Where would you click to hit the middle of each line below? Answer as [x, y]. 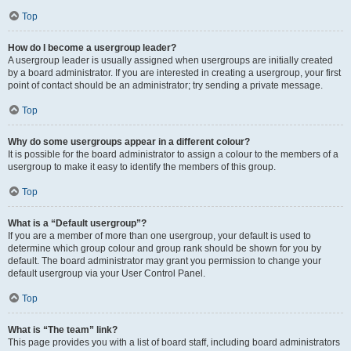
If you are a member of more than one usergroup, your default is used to [159, 236]
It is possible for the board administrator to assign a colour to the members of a [173, 154]
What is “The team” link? [63, 330]
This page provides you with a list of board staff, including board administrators [174, 342]
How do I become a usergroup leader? [92, 48]
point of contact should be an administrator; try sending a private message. [165, 85]
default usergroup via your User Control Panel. [107, 273]
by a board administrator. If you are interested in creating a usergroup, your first [174, 73]
